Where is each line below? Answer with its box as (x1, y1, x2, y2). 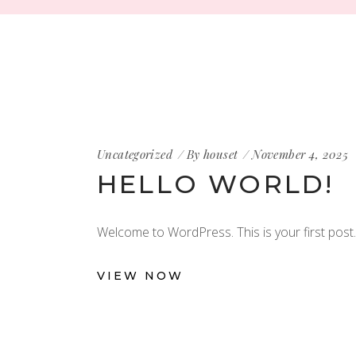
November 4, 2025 (252, 146, 349, 162)
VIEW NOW (97, 269, 184, 284)
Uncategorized (97, 146, 172, 162)
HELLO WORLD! (97, 168, 335, 199)
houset (203, 146, 238, 162)
